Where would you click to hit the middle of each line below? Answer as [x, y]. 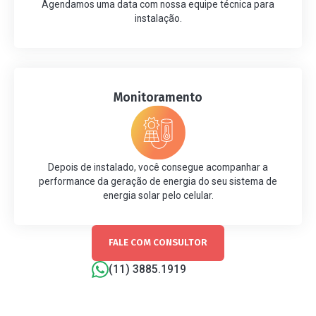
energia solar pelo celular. [158, 196]
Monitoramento [158, 97]
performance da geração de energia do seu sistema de [158, 182]
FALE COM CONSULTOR [158, 243]
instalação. [158, 19]
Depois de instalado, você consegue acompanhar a [158, 168]
